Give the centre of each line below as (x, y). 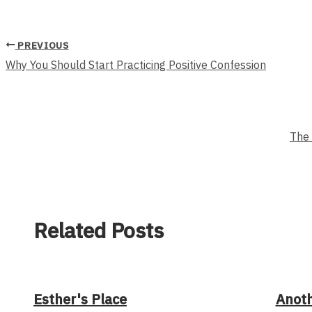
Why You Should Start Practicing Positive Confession (136, 65)
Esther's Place (80, 299)
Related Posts (99, 230)
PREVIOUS (42, 45)
